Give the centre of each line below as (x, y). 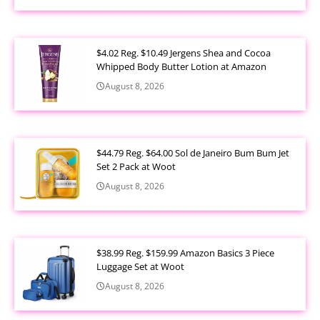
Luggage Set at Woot (140, 266)
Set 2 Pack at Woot (136, 166)
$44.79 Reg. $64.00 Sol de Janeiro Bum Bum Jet (193, 152)
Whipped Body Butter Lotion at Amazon (181, 66)
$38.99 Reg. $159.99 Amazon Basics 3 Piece (185, 252)
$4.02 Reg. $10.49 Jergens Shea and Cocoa (184, 52)
